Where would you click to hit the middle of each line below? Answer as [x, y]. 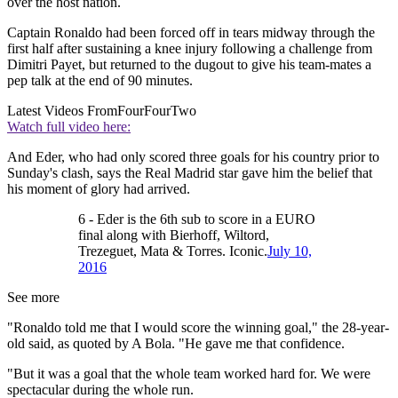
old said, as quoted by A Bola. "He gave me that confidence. [176, 344]
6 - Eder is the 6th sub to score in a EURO [197, 219]
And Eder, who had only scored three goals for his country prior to [193, 157]
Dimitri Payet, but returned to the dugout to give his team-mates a [189, 65]
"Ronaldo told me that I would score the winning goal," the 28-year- [198, 328]
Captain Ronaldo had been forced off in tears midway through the [191, 33]
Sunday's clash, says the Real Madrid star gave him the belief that [190, 173]
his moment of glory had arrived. [99, 189]
